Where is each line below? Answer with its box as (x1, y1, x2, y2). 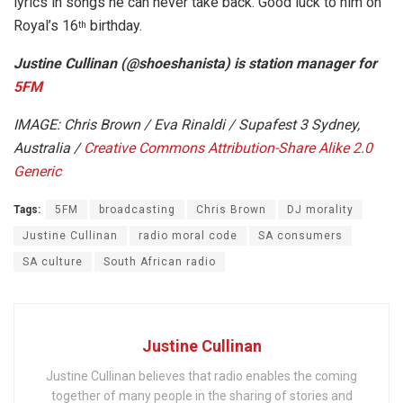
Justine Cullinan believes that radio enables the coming (46, 369, 357, 384)
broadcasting (99, 203, 175, 217)
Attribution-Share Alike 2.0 (208, 139, 372, 157)
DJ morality (287, 203, 354, 217)
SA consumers (258, 229, 343, 243)
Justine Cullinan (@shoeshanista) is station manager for (13, 55, 377, 73)
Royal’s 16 (13, 17, 78, 35)
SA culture (22, 255, 83, 269)
